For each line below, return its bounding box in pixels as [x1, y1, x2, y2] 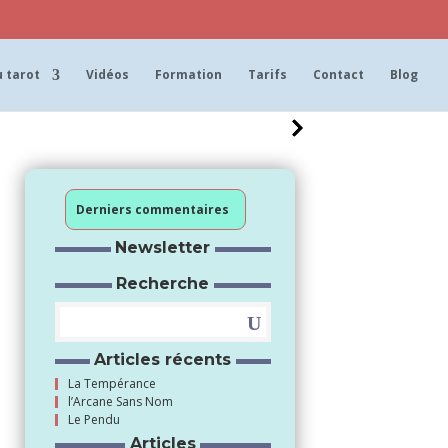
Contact [313, 65, 364, 83]
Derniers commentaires [75, 200, 229, 218]
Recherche [116, 273, 210, 293]
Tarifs [248, 65, 287, 83]
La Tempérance [67, 374, 156, 392]
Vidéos [86, 65, 129, 83]
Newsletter [115, 237, 211, 257]
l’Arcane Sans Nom [67, 392, 173, 410]
